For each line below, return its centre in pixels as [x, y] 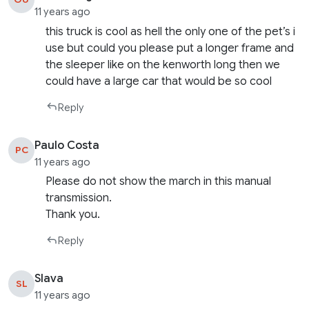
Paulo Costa [67, 145]
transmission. [79, 198]
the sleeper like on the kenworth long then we [163, 64]
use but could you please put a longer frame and [170, 48]
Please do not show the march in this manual [159, 182]
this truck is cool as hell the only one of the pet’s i [171, 31]
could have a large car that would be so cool [159, 81]
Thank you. [73, 215]
